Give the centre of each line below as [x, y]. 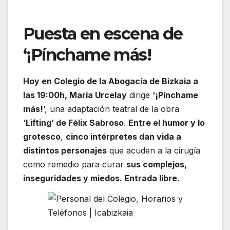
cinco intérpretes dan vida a [123, 136]
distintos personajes [65, 150]
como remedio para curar [75, 164]
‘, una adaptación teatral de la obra [111, 109]
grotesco [42, 136]
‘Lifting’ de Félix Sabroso [73, 122]
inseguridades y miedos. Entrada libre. [101, 178]
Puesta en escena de [103, 34]
